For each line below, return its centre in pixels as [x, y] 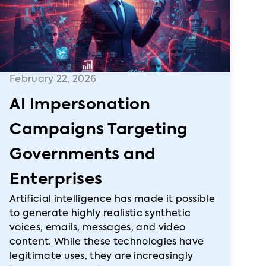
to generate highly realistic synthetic [100, 214]
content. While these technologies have [107, 242]
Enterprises [56, 180]
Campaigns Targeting [99, 130]
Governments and [83, 155]
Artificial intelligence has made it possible [113, 199]
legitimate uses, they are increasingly [102, 256]
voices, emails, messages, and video [98, 228]
